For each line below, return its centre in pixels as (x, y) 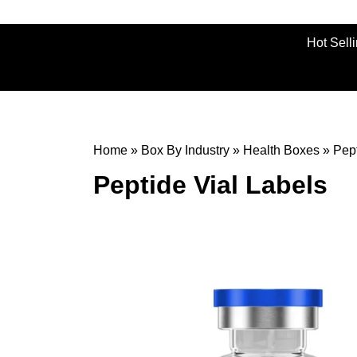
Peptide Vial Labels (210, 185)
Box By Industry (185, 150)
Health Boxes (281, 150)
